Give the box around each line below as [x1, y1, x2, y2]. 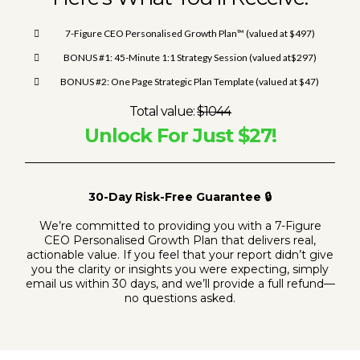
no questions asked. [125, 291, 235, 305]
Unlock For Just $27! [84, 124, 276, 147]
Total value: [129, 104, 197, 119]
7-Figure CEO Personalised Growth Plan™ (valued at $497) [64, 27, 315, 39]
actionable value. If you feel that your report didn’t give [27, 247, 333, 262]
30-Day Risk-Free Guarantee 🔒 [88, 190, 272, 204]
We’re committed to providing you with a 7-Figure [39, 219, 321, 233]
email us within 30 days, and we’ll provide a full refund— [25, 276, 335, 291]
